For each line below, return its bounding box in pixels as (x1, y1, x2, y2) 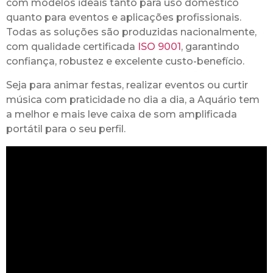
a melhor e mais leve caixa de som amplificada (6, 108, 237, 120)
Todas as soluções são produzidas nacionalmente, (6, 26, 257, 38)
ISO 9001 (138, 41, 181, 53)
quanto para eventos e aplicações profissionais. (6, 12, 241, 24)
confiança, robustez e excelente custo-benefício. (6, 55, 244, 68)
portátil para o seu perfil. (6, 122, 126, 135)
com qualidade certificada (6, 41, 138, 53)
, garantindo (181, 41, 239, 53)
